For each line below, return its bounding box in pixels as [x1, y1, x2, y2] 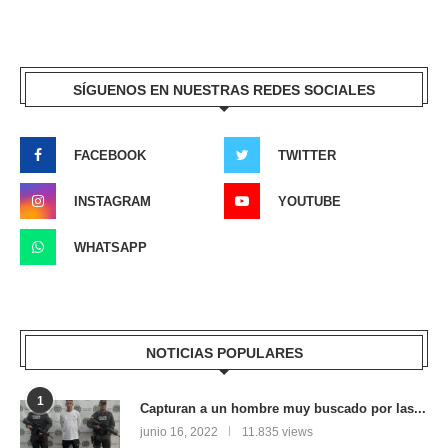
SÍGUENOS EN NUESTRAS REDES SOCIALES [73, 82, 375, 99]
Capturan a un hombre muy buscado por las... [140, 401, 426, 417]
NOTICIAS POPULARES [145, 345, 303, 362]
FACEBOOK [74, 148, 146, 164]
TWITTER [278, 148, 336, 164]
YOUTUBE [278, 194, 341, 210]
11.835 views [242, 425, 313, 440]
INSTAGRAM [74, 194, 151, 210]
